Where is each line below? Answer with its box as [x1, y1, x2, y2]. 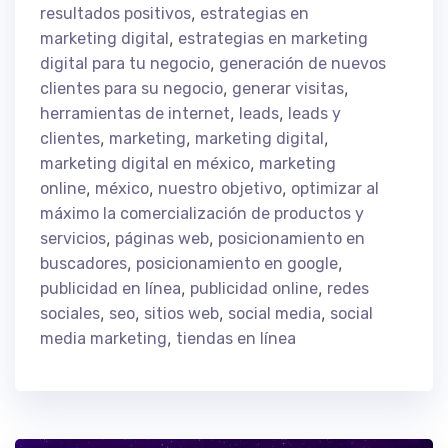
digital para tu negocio [40, 53, 210, 73]
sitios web [144, 303, 219, 323]
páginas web [115, 228, 209, 248]
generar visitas [232, 78, 344, 98]
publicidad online [190, 278, 318, 298]
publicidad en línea [40, 278, 181, 298]
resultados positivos [40, 3, 191, 23]
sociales [40, 303, 100, 323]
